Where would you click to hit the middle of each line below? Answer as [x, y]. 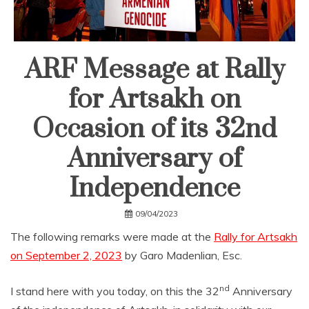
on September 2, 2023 [66, 255]
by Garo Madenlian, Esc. [182, 255]
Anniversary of [154, 159]
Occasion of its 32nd [154, 129]
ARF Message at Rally [154, 70]
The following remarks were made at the [112, 236]
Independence [154, 188]
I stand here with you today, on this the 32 [115, 291]
